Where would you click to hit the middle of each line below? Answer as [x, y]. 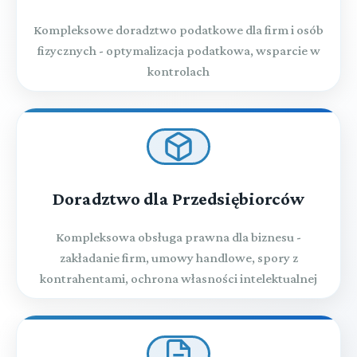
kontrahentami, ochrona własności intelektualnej [178, 279]
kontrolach [178, 71]
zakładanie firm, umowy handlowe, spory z [178, 258]
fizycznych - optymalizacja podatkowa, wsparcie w [178, 51]
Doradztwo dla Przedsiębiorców [178, 199]
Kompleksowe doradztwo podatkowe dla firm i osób [178, 30]
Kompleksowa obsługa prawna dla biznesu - [178, 237]
